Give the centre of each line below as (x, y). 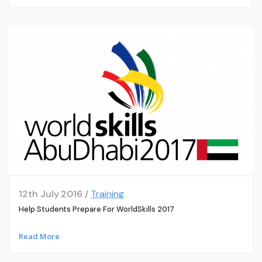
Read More (39, 237)
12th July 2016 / (55, 194)
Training (107, 194)
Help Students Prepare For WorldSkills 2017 (96, 209)
